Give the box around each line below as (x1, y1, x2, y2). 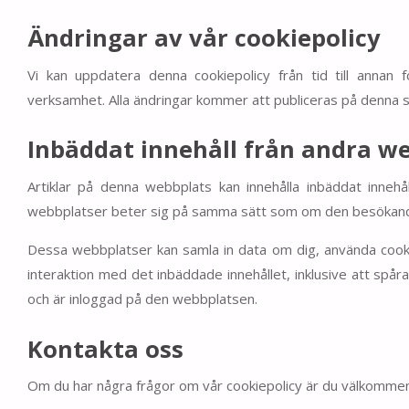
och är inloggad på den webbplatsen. (27, 289, 257, 309)
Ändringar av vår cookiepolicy (27, 22, 381, 54)
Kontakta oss (27, 332, 184, 364)
